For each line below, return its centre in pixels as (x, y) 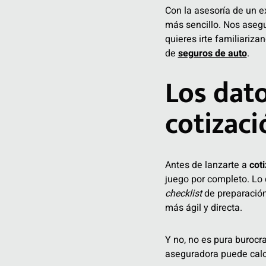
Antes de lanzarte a (207, 165)
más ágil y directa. (203, 208)
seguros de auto (212, 53)
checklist (183, 194)
